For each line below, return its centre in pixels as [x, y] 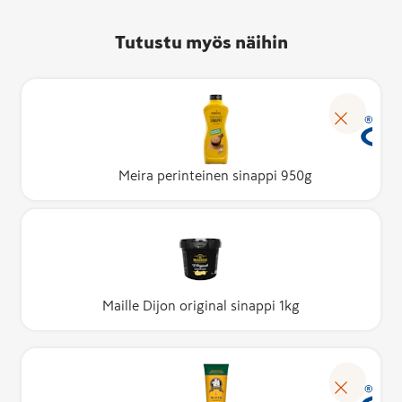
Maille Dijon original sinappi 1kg [201, 306]
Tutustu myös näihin [201, 42]
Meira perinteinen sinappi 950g [215, 175]
